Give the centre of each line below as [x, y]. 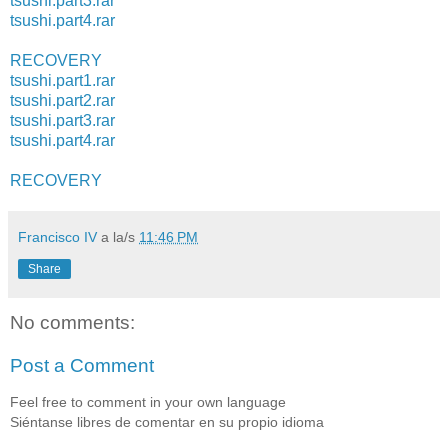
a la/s [120, 236]
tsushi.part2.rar [62, 100]
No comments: [72, 322]
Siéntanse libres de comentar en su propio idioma [167, 421]
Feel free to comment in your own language [148, 401]
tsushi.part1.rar [62, 80]
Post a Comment [82, 366]
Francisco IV [57, 236]
